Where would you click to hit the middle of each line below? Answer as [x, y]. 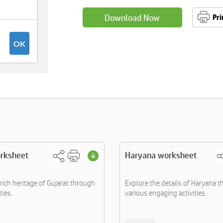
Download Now [132, 17]
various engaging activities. [166, 193]
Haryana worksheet [161, 155]
